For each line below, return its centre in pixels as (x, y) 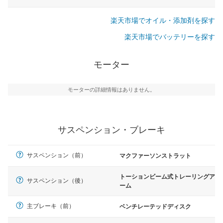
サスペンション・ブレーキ (111, 130)
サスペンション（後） (57, 180)
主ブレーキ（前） (51, 206)
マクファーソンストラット (155, 156)
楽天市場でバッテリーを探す (170, 37)
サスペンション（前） (57, 155)
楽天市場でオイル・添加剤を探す (163, 21)
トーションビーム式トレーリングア (167, 176)
